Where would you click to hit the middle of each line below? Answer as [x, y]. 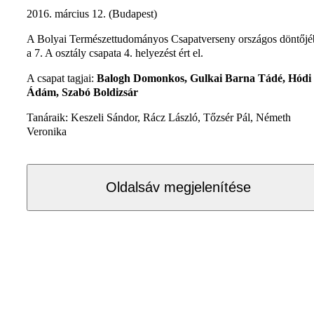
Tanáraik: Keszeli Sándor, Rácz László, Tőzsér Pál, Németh [159, 117]
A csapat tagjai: [62, 78]
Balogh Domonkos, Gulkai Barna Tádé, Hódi [204, 78]
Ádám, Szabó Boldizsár [82, 92]
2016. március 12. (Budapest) [92, 13]
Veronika [47, 131]
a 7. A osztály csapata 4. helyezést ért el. [115, 53]
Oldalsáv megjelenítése [178, 187]
